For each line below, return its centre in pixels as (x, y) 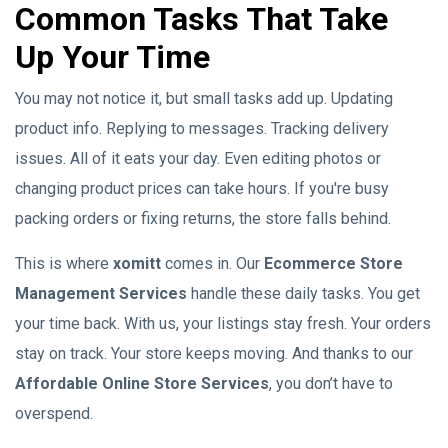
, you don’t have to (331, 383)
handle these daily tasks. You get (303, 293)
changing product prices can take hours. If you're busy (202, 188)
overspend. (54, 413)
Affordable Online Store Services (142, 383)
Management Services (101, 293)
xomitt (137, 263)
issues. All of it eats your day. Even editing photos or (198, 158)
